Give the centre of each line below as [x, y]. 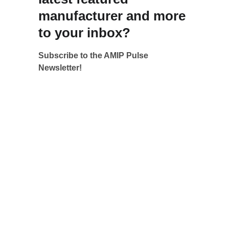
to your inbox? [85, 33]
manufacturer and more [114, 16]
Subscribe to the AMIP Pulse [95, 55]
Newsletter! [60, 68]
